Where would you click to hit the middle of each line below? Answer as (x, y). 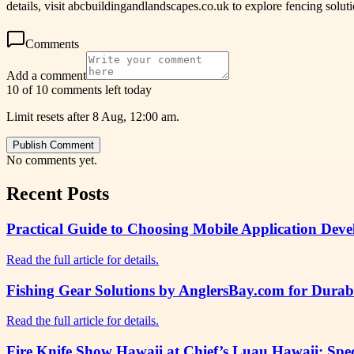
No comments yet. (52, 160)
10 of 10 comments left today (79, 90)
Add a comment (46, 76)
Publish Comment (53, 145)
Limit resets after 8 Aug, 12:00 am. (93, 117)
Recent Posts (58, 194)
